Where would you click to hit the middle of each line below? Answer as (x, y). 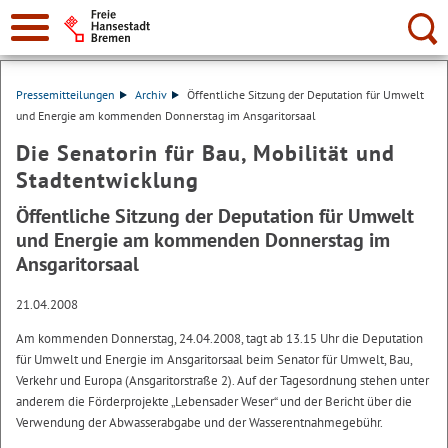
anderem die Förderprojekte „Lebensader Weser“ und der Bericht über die (214, 401)
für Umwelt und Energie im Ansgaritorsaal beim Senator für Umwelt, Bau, (214, 359)
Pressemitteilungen (65, 94)
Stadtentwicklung (107, 180)
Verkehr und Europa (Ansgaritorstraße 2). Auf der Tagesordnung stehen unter (222, 380)
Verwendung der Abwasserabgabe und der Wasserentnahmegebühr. (199, 422)
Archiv (150, 94)
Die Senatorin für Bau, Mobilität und (205, 153)
